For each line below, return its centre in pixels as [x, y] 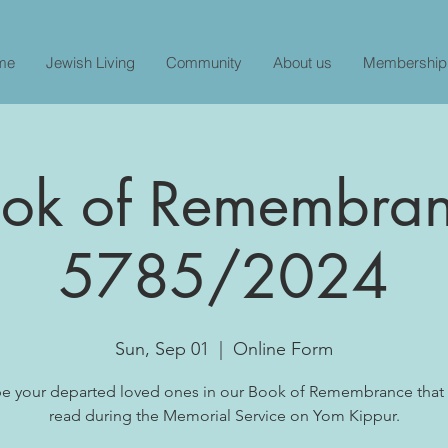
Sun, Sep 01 [162, 348]
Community [204, 62]
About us [302, 62]
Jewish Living [90, 62]
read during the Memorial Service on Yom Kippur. [224, 415]
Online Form [283, 348]
